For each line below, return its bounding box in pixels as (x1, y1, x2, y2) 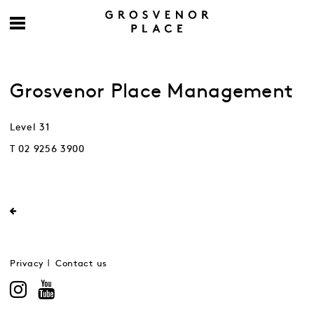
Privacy (10, 260, 44, 268)
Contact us (55, 260, 107, 268)
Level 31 (10, 123, 50, 132)
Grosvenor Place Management (10, 83, 294, 101)
